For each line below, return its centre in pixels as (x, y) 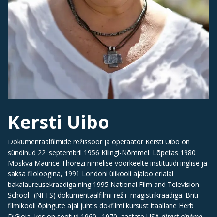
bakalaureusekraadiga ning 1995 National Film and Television (103, 184)
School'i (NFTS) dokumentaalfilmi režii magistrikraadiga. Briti (103, 195)
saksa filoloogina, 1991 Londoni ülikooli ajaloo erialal (91, 173)
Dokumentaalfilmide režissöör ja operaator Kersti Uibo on (99, 141)
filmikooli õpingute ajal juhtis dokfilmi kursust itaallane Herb (101, 205)
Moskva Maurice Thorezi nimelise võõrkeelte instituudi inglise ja (108, 163)
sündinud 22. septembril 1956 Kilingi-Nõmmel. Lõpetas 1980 (102, 152)
